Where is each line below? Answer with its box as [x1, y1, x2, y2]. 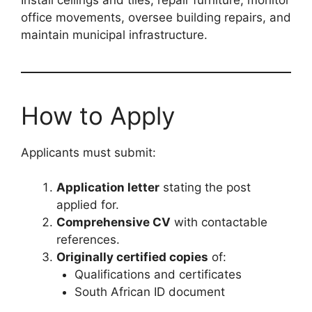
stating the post [159, 180, 251, 195]
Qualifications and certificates [74, 267, 242, 282]
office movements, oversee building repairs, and [21, 10, 291, 24]
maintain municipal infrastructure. [21, 27, 208, 42]
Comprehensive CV [56, 215, 171, 230]
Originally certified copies [56, 250, 208, 265]
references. [56, 233, 120, 247]
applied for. [56, 198, 119, 212]
